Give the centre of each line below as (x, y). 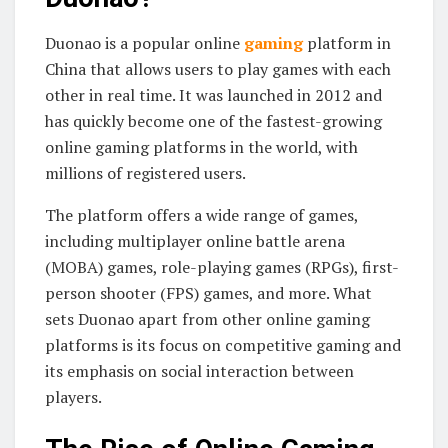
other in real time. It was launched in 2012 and (213, 94)
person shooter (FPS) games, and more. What (208, 292)
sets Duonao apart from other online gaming (207, 318)
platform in (347, 42)
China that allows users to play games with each (218, 68)
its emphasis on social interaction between (199, 370)
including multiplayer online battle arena (195, 240)
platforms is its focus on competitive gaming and (223, 344)
